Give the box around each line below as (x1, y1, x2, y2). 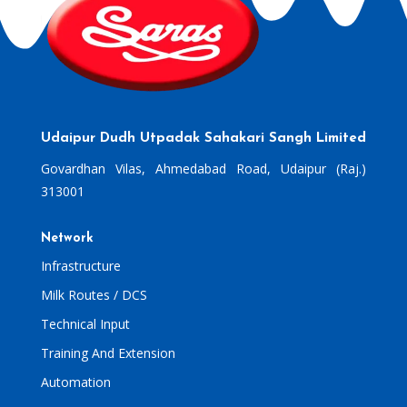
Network (40, 232, 94, 246)
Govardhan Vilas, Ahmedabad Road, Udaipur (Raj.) (40, 160, 367, 178)
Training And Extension (40, 344, 175, 362)
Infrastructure (40, 257, 121, 275)
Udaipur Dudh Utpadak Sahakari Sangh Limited (40, 132, 366, 146)
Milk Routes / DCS (40, 286, 147, 304)
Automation (40, 373, 111, 392)
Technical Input (40, 315, 130, 333)
